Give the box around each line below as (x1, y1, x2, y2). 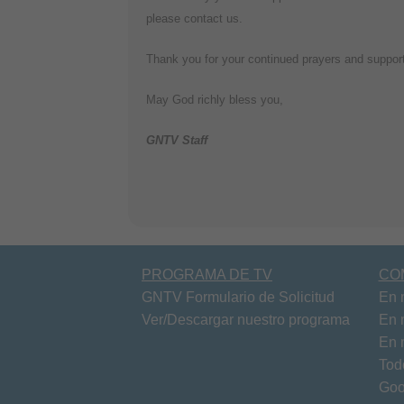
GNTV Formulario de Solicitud (142, 289, 335, 305)
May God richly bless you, (146, 92, 283, 106)
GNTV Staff (146, 133, 207, 147)
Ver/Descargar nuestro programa (142, 311, 350, 327)
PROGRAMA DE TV (142, 266, 272, 282)
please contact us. (146, 11, 243, 25)
